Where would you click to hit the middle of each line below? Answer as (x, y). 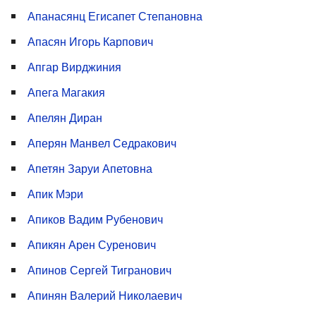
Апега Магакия (66, 92)
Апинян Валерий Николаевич (105, 296)
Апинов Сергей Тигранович (99, 270)
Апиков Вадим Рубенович (95, 219)
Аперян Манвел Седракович (102, 143)
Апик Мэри (55, 194)
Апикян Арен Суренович (92, 245)
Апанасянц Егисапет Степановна (115, 16)
